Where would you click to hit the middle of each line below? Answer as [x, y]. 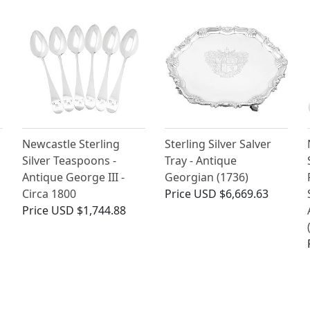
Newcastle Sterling [71, 144]
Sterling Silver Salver [218, 144]
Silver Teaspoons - [70, 161]
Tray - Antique [200, 161]
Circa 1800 [49, 194]
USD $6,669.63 [231, 194]
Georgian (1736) [206, 177]
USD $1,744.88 [89, 211]
